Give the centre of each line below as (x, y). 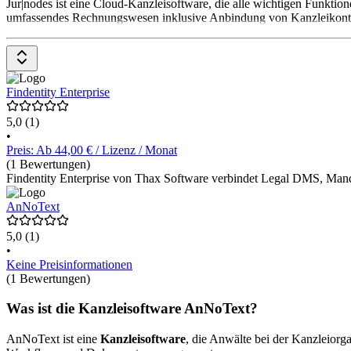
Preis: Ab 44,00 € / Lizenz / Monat (92, 150)
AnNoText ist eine (53, 339)
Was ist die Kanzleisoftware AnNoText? (132, 309)
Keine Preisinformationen (69, 264)
